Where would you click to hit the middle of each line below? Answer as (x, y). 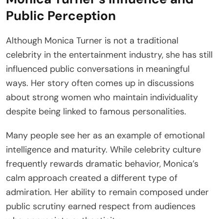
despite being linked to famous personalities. (96, 112)
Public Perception (61, 16)
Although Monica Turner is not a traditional (92, 41)
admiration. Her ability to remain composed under (107, 192)
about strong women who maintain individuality (102, 98)
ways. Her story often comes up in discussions (100, 83)
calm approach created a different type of (92, 178)
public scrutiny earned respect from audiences (101, 207)
